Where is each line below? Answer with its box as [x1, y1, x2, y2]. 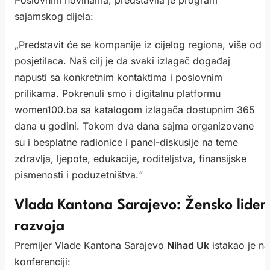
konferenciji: [14, 256, 71, 268]
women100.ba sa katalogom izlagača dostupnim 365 [14, 104, 255, 116]
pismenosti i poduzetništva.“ [14, 169, 143, 181]
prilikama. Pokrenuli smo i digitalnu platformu [14, 87, 221, 100]
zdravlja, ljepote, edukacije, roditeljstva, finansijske [14, 152, 246, 165]
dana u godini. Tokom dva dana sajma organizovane [14, 120, 254, 133]
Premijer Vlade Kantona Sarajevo [14, 239, 167, 252]
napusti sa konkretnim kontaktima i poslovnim [14, 71, 222, 84]
